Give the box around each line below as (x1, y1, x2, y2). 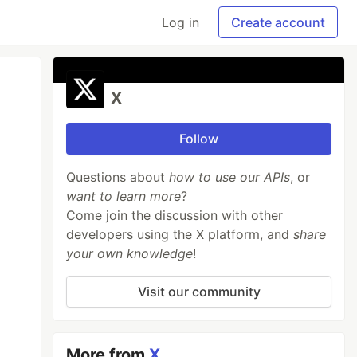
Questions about (66, 169, 170, 185)
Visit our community (137, 284, 261, 300)
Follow (179, 131, 219, 147)
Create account (231, 14, 325, 30)
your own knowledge (66, 245, 194, 261)
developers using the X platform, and (66, 226, 294, 242)
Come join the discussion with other (66, 207, 284, 223)
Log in (162, 14, 199, 30)
